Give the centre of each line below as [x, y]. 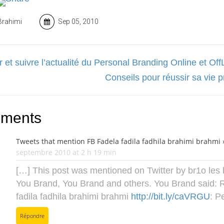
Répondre [32, 216]
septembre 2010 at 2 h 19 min [66, 152]
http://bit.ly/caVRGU [170, 196]
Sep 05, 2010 [77, 21]
